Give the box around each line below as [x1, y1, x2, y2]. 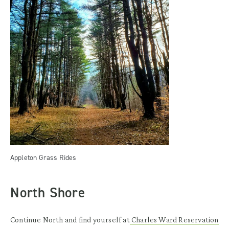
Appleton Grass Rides [10, 152, 77, 163]
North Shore [10, 183, 85, 202]
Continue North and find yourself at [10, 215, 130, 224]
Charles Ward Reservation [129, 215, 219, 224]
